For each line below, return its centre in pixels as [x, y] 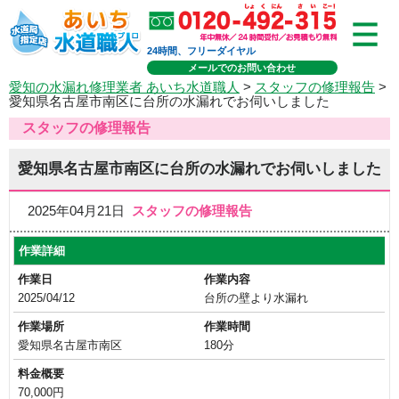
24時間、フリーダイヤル [201, 51]
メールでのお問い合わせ [242, 68]
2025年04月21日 [80, 211]
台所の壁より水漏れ [256, 298]
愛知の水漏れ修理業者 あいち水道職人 [124, 87]
